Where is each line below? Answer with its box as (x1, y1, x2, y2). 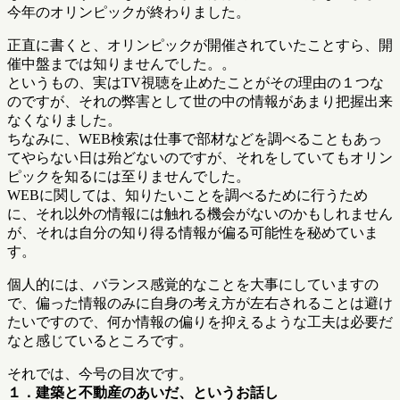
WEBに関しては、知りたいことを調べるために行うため (7, 187, 368, 204)
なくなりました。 (7, 112, 121, 129)
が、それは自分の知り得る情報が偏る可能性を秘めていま (7, 225, 379, 241)
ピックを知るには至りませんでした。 (7, 169, 250, 185)
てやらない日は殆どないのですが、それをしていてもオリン (7, 150, 393, 166)
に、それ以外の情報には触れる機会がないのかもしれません (7, 206, 393, 222)
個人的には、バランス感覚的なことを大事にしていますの (7, 277, 379, 293)
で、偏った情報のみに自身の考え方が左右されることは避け (7, 296, 393, 312)
